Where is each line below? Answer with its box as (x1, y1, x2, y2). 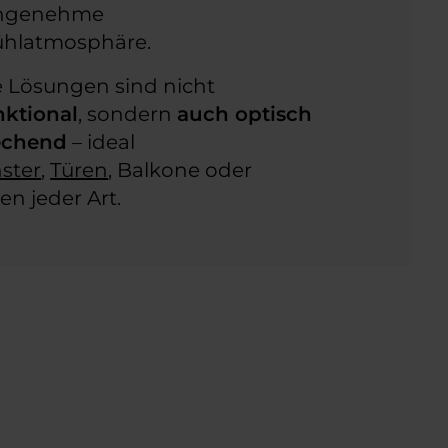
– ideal (67, 130, 136, 155)
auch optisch (177, 102, 313, 127)
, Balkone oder (108, 158, 253, 183)
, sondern (78, 102, 178, 127)
